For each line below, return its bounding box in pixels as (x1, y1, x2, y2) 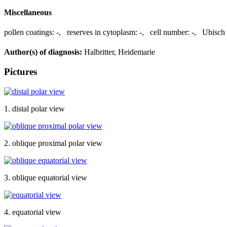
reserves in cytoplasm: (67, 27, 137, 36)
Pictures (4, 66, 37, 77)
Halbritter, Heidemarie (82, 48, 155, 57)
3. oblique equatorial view (4, 173, 87, 182)
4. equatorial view (4, 207, 61, 216)
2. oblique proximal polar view (4, 138, 102, 147)
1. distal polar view (4, 104, 65, 113)
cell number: (150, 27, 190, 36)
